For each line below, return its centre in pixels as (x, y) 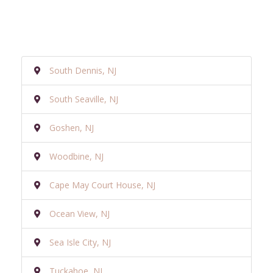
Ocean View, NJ (80, 213)
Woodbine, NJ (76, 156)
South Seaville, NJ (84, 99)
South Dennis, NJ (83, 70)
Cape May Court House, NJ (102, 185)
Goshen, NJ (72, 127)
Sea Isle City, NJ (80, 242)
